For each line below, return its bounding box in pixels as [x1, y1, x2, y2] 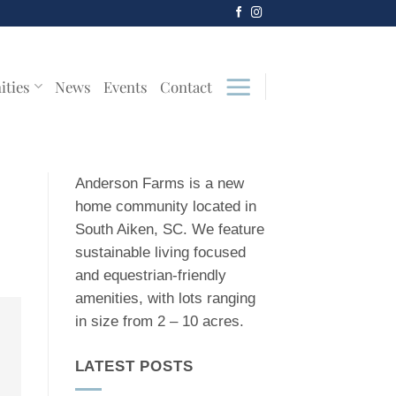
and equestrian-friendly [74, 267, 226, 284]
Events [103, 76, 148, 96]
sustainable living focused [74, 244, 246, 261]
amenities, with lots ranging [74, 290, 255, 307]
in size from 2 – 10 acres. [74, 313, 244, 330]
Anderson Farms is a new [74, 175, 244, 192]
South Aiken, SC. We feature [74, 221, 264, 238]
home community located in [74, 198, 256, 215]
